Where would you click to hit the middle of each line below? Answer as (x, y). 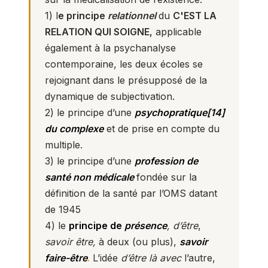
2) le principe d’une (90, 112)
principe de (95, 226)
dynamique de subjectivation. (110, 96)
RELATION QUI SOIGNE (97, 32)
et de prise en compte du (162, 129)
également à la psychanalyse (110, 48)
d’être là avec (151, 258)
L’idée (105, 258)
